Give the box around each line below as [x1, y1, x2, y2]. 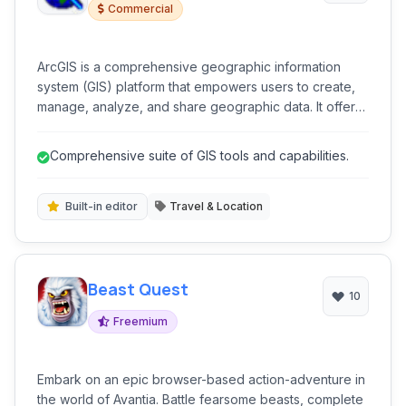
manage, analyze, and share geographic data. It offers [37, 99, 362, 114]
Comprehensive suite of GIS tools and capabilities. [50, 148, 349, 163]
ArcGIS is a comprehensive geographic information [37, 59, 341, 74]
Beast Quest [88, 278, 188, 300]
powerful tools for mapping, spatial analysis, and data [37, 119, 355, 134]
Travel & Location [169, 199, 263, 213]
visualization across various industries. [37, 139, 264, 154]
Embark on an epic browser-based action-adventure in [37, 372, 365, 387]
